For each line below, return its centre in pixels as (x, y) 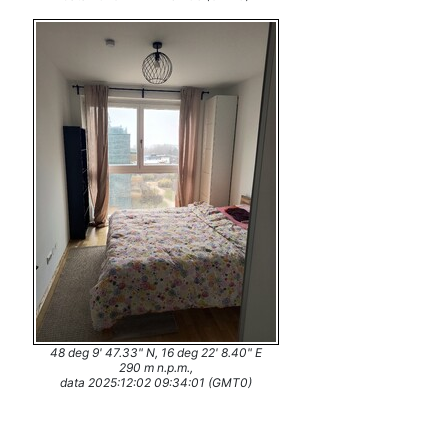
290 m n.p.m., (156, 367)
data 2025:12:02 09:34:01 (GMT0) (156, 382)
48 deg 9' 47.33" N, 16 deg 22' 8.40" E (156, 352)
